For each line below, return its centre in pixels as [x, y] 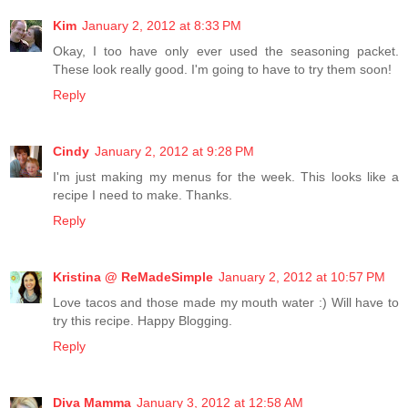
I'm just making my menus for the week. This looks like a [226, 177]
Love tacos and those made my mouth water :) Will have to [226, 303]
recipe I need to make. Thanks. [143, 195]
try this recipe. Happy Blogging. [143, 321]
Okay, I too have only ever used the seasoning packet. [226, 51]
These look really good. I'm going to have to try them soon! [222, 70]
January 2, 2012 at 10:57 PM [302, 277]
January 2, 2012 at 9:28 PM [174, 152]
